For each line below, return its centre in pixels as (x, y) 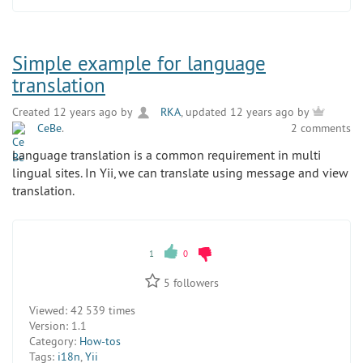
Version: (49, 325)
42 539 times (101, 310)
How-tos (100, 341)
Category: (53, 341)
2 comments (321, 128)
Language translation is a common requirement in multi (167, 154)
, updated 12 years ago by (246, 111)
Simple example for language (139, 63)
